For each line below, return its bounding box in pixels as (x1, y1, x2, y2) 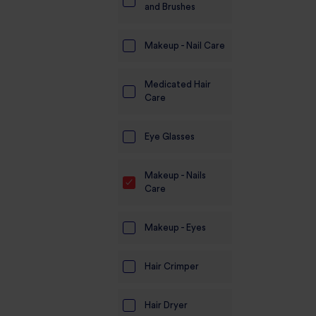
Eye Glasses (145, 132, 195, 141)
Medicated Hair (145, 80, 211, 89)
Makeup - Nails (145, 171, 206, 180)
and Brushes (145, 2, 195, 11)
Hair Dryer (145, 300, 188, 310)
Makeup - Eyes (145, 223, 206, 232)
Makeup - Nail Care (145, 41, 225, 50)
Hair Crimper (145, 262, 199, 271)
